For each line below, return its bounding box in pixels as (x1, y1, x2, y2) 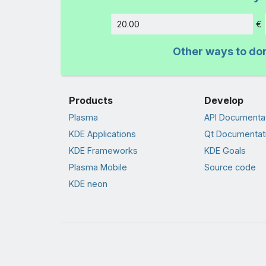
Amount (229, 24, 259, 34)
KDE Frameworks (68, 145, 138, 156)
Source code (204, 162, 256, 173)
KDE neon (68, 179, 107, 189)
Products (68, 94, 113, 107)
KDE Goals (204, 145, 246, 156)
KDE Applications (68, 128, 136, 139)
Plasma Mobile (68, 162, 127, 173)
